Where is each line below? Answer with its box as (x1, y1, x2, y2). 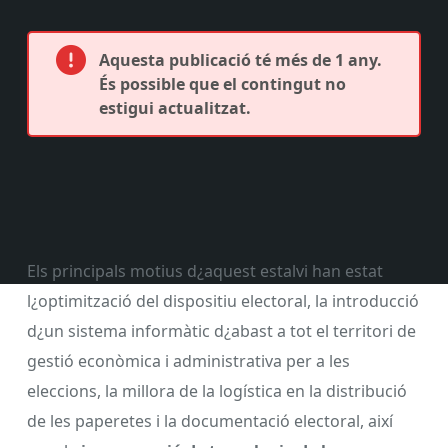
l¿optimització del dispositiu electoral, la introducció (27, 289, 419, 312)
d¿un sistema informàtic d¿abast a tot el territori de (27, 319, 416, 342)
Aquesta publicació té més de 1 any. (99, 49, 382, 71)
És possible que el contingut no (99, 73, 346, 95)
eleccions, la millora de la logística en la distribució (27, 379, 407, 402)
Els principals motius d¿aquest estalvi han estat (27, 259, 383, 282)
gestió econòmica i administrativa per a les (27, 349, 350, 372)
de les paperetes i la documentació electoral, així (27, 409, 393, 432)
